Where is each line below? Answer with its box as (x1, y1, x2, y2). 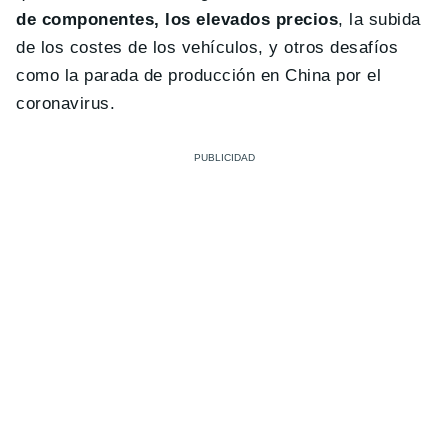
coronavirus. (16, 93, 116, 113)
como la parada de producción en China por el (16, 65, 382, 85)
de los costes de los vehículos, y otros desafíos (16, 37, 399, 57)
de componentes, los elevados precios (16, 9, 339, 29)
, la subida (338, 9, 421, 29)
